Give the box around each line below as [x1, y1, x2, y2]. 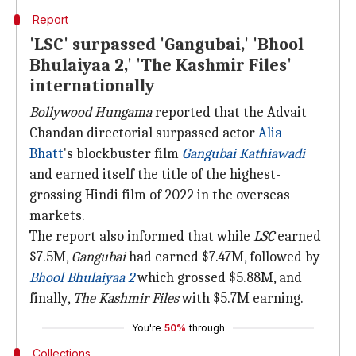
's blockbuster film [64, 145, 182, 162]
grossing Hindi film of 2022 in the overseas [29, 187, 290, 203]
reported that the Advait [152, 104, 307, 121]
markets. [29, 207, 85, 224]
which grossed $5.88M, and [134, 269, 302, 286]
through [188, 322, 225, 334]
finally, [29, 290, 73, 307]
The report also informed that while [29, 228, 250, 245]
